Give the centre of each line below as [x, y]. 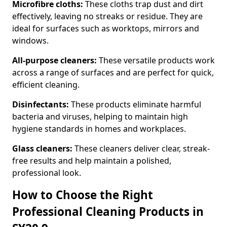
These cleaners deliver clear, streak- [141, 148]
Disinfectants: [41, 104]
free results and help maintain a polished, [92, 161]
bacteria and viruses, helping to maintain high [100, 117]
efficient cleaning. [46, 85]
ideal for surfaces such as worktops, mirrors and [106, 28]
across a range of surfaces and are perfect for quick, [113, 72]
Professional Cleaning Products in [108, 212]
